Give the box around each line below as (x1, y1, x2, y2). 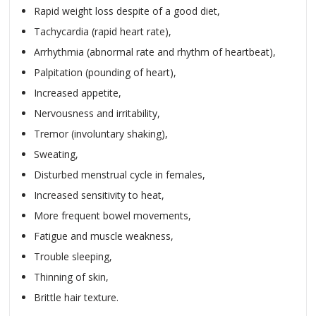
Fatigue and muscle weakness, (34, 229, 174, 243)
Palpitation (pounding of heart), (34, 66, 176, 79)
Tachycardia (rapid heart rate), (34, 25, 171, 38)
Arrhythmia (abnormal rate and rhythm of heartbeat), (34, 45, 276, 59)
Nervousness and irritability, (34, 107, 160, 120)
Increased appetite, (34, 86, 121, 99)
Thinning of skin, (34, 270, 109, 284)
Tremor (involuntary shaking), (34, 127, 168, 140)
